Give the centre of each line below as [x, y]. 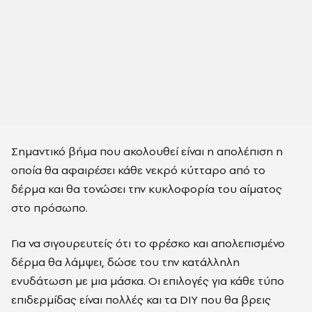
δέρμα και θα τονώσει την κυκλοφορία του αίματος [147, 189]
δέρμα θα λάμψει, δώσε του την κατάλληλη [125, 262]
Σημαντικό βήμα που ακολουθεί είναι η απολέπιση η [147, 151]
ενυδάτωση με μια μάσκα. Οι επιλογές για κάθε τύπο [148, 281]
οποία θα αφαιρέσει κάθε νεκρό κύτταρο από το [138, 170]
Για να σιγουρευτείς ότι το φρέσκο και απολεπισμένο [148, 243]
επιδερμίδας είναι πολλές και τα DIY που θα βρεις [141, 299]
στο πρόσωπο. [49, 208]
